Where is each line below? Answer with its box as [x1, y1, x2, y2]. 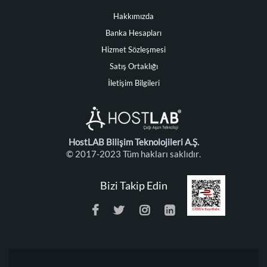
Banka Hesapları [105, 29, 162, 38]
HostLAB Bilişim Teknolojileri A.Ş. [68, 137, 199, 147]
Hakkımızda [113, 12, 154, 21]
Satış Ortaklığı [109, 62, 158, 71]
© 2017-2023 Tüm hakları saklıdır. [66, 149, 201, 159]
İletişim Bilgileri [107, 79, 160, 88]
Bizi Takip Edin [100, 179, 167, 192]
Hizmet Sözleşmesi [101, 45, 166, 54]
